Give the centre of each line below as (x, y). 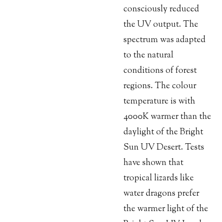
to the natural (148, 55)
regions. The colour (160, 86)
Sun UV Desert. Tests (164, 148)
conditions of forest (160, 71)
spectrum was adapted (165, 40)
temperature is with (159, 102)
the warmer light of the (166, 209)
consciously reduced (161, 9)
